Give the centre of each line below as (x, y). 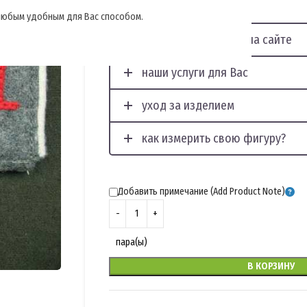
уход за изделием (188, 106)
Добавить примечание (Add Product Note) (202, 191)
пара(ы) (132, 242)
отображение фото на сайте (217, 40)
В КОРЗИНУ (271, 266)
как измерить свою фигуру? (214, 138)
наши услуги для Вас (195, 73)
